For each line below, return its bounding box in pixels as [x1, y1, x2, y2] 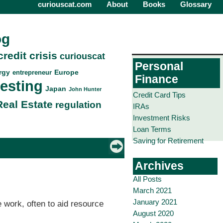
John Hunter [68, 86, 102, 92]
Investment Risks [133, 113, 190, 122]
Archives [135, 160, 184, 172]
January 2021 [133, 198, 177, 206]
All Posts [133, 175, 162, 183]
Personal [135, 60, 183, 73]
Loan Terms [133, 125, 171, 133]
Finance [135, 73, 178, 86]
